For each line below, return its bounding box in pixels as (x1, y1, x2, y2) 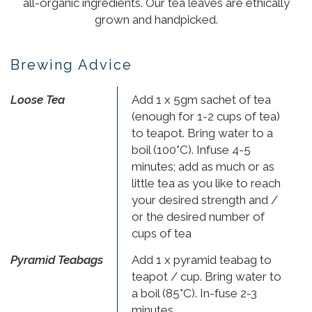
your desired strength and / (132, 192, 278, 207)
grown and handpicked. (94, 12, 218, 26)
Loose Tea (10, 92, 65, 107)
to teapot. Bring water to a (132, 125, 273, 140)
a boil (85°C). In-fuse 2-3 (132, 286, 257, 300)
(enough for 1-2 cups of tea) (132, 109, 280, 123)
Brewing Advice (10, 56, 132, 73)
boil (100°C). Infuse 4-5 (132, 142, 251, 157)
